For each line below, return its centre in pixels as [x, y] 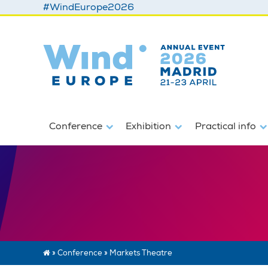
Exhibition [150, 126]
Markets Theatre [141, 253]
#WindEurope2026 [89, 7]
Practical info [226, 126]
